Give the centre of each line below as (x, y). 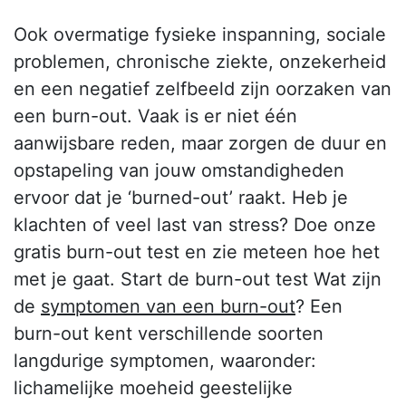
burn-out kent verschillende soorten (169, 334)
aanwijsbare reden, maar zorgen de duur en (200, 144)
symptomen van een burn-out (168, 307)
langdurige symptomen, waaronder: (165, 361)
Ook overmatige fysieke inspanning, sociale (200, 35)
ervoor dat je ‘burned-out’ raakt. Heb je (181, 198)
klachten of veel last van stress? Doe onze (195, 225)
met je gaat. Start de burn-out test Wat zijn (198, 280)
